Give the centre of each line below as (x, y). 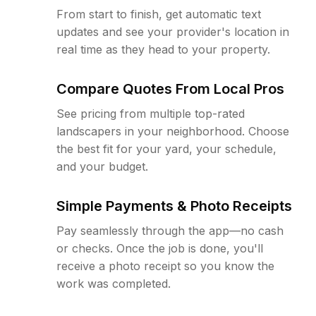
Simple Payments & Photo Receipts (174, 206)
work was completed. (114, 284)
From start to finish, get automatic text (159, 14)
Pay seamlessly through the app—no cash (170, 231)
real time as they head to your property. (163, 50)
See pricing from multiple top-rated (151, 114)
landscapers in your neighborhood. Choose (173, 132)
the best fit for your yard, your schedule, (166, 149)
